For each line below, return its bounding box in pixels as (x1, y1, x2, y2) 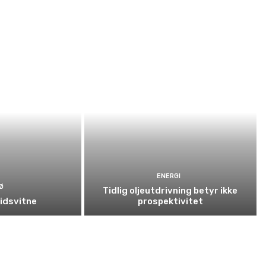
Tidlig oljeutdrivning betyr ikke (103, 185, 238, 196)
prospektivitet (137, 195, 203, 207)
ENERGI (157, 172, 181, 180)
